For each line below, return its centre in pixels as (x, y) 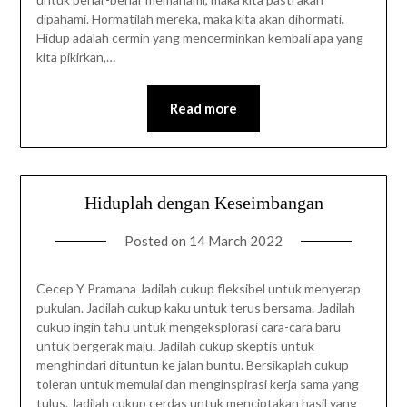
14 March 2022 (236, 240)
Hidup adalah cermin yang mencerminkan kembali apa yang (199, 38)
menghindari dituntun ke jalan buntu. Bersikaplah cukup (192, 364)
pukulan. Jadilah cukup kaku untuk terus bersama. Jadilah (195, 307)
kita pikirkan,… (75, 57)
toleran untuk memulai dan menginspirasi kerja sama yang (197, 383)
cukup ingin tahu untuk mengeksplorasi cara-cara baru (188, 326)
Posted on (157, 240)
